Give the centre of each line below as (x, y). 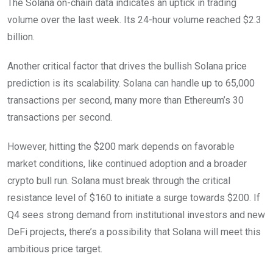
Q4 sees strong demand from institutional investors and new (136, 214)
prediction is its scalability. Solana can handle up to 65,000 (131, 83)
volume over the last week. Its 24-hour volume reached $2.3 (134, 19)
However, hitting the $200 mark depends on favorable (121, 146)
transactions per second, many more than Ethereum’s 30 (126, 100)
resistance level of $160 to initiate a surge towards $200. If (134, 197)
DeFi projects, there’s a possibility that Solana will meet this (134, 232)
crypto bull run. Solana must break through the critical (119, 180)
